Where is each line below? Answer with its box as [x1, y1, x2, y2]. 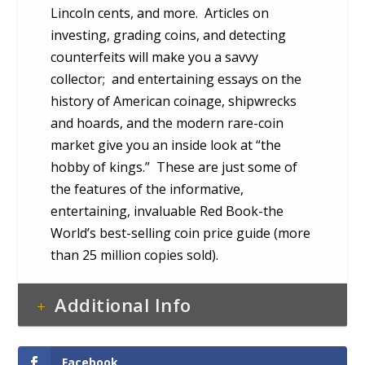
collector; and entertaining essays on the [51, 69, 302, 88]
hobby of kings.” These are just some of [51, 157, 298, 176]
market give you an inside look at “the [51, 135, 282, 154]
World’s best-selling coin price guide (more [51, 223, 311, 242]
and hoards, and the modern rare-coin [51, 113, 284, 132]
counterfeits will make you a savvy [51, 47, 259, 66]
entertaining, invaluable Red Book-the [51, 201, 284, 220]
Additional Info [55, 292, 191, 317]
